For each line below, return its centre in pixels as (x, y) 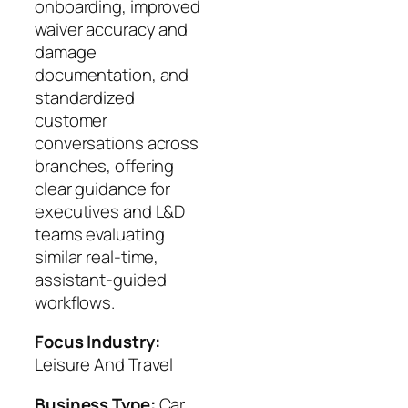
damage (66, 51)
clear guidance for (103, 188)
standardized (85, 97)
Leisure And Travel (104, 365)
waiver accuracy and (112, 29)
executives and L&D (110, 211)
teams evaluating (100, 234)
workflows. (75, 302)
